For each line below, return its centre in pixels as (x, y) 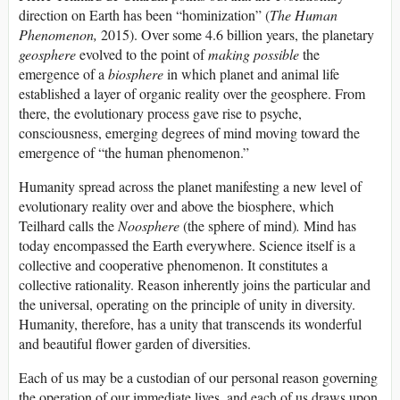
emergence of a (62, 74)
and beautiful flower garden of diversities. (135, 344)
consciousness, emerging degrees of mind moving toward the (189, 133)
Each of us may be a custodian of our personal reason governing (198, 378)
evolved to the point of (144, 54)
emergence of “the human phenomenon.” (134, 153)
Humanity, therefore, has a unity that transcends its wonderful (190, 324)
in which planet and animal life (251, 74)
